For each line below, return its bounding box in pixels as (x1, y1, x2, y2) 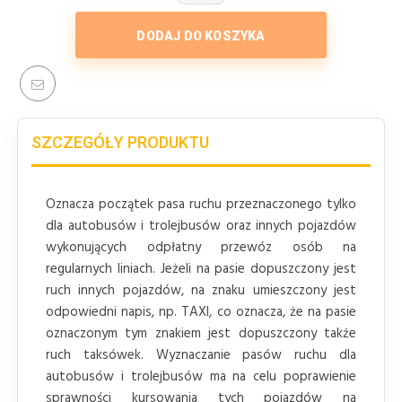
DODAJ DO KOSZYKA (136, 28, 266, 43)
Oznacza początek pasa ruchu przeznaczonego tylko (46, 193, 356, 215)
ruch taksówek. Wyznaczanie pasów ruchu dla (46, 344, 356, 366)
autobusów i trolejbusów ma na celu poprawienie (46, 365, 356, 388)
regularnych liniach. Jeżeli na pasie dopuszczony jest (46, 258, 356, 280)
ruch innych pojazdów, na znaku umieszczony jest (46, 279, 356, 301)
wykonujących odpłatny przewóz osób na (46, 236, 356, 258)
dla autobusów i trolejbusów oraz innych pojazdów (46, 214, 356, 237)
